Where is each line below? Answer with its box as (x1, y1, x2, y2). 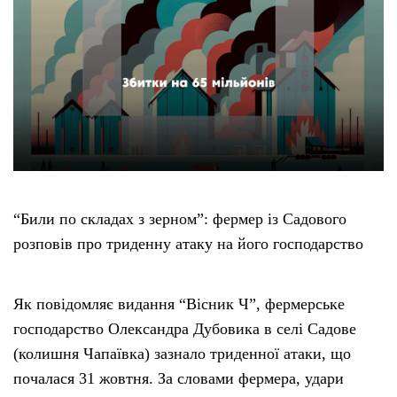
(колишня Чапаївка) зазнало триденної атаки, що (13, 345, 351, 363)
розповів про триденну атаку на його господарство (13, 235, 363, 253)
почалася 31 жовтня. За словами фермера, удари (13, 370, 344, 388)
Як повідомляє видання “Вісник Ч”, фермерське (13, 295, 345, 314)
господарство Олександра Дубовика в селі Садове (13, 320, 356, 339)
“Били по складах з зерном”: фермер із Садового (13, 210, 346, 229)
